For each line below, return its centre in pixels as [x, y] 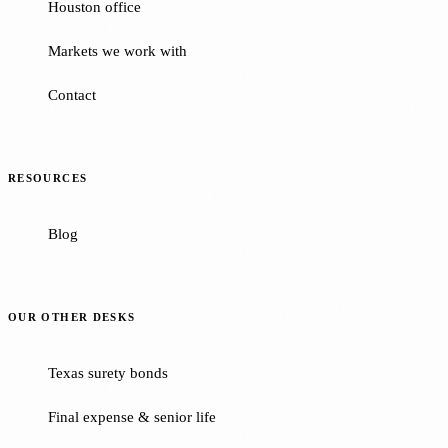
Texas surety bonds [108, 372]
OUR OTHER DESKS [72, 317]
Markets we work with [117, 51]
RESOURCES [48, 178]
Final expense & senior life [132, 416]
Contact [72, 95]
